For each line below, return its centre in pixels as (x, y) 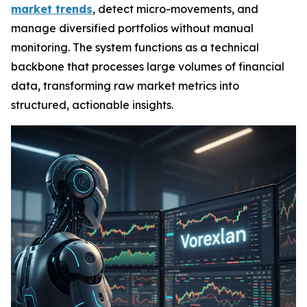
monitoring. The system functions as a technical (135, 47)
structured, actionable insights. (92, 105)
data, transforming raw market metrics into (125, 86)
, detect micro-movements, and (175, 9)
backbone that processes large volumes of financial (148, 66)
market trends (52, 9)
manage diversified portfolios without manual (132, 28)
